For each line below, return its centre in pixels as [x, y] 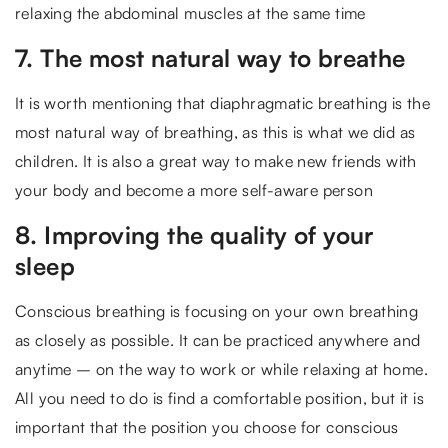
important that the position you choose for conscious [207, 426]
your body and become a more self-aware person [194, 189]
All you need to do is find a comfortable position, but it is [219, 397]
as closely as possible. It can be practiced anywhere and [218, 339]
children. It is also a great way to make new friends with [216, 160]
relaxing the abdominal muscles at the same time [190, 12]
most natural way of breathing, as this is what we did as [215, 131]
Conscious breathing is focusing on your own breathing [217, 310]
